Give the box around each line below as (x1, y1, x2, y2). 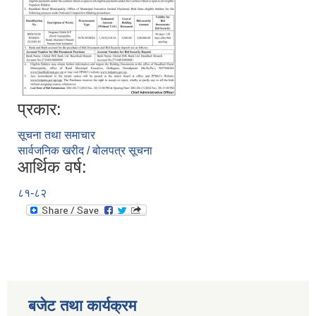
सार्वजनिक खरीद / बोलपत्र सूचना (18, 145, 152, 157)
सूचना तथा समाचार (18, 129, 95, 142)
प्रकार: (18, 99, 61, 119)
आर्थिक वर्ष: (18, 157, 87, 177)
